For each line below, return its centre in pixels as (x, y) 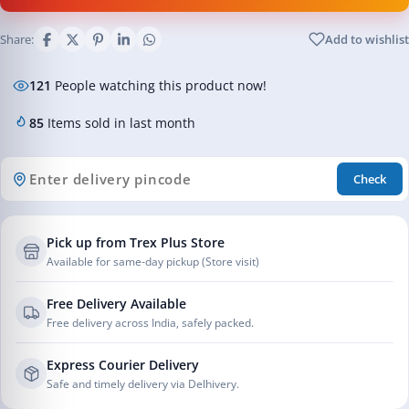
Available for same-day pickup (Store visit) (153, 262)
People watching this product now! (159, 85)
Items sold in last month (120, 123)
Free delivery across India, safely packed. (150, 323)
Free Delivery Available (116, 304)
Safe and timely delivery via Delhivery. (143, 384)
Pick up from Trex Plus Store (136, 242)
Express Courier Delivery (123, 365)
